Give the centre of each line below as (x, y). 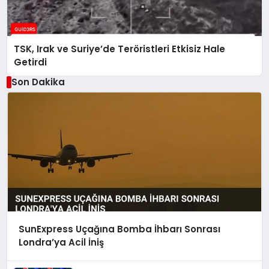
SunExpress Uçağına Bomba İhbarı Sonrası (119, 229)
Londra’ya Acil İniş (61, 243)
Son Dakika (38, 82)
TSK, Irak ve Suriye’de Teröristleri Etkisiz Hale (120, 49)
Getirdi (31, 62)
